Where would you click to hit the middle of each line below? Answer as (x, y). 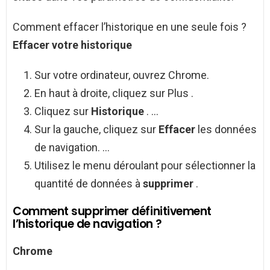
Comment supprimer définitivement (112, 212)
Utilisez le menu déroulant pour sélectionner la (145, 166)
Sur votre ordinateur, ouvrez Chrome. (122, 75)
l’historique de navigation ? (87, 224)
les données (227, 130)
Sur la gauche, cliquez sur (96, 130)
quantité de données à (89, 184)
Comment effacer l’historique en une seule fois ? (130, 27)
